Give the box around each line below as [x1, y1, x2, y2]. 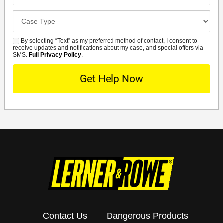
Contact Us [42, 210, 87, 221]
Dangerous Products [107, 210, 189, 221]
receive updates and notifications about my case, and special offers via [12, 44, 203, 51]
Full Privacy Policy [28, 51, 81, 58]
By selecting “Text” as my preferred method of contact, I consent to [19, 37, 197, 44]
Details [12, 23, 38, 32]
